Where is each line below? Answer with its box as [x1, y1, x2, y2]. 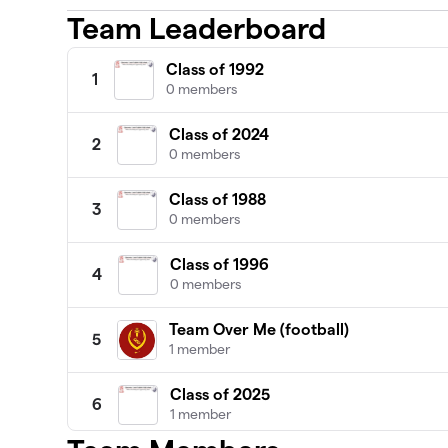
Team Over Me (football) [169, 321, 350, 339]
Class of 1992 [166, 61, 265, 79]
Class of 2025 [170, 386, 271, 404]
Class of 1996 [170, 256, 270, 274]
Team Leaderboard [67, 12, 327, 46]
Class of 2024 [169, 126, 270, 144]
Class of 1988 [169, 191, 267, 209]
